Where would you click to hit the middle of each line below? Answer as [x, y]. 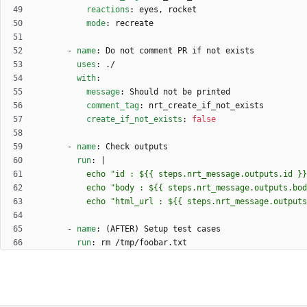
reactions [108, 9]
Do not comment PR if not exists [180, 50]
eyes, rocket [168, 9]
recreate [134, 23]
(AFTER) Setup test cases [163, 229]
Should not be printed [180, 91]
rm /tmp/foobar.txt [144, 242]
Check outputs [137, 146]
